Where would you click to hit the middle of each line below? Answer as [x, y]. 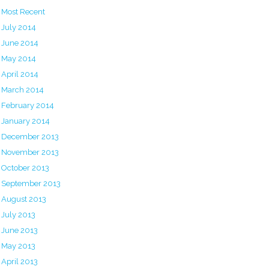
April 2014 [20, 74]
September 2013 [31, 183]
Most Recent [23, 12]
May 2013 [18, 246]
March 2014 [23, 90]
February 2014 [28, 105]
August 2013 [24, 199]
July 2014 [19, 27]
